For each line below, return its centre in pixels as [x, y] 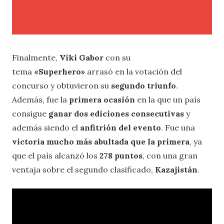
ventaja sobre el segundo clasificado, [83, 170]
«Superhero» [59, 72]
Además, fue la [40, 100]
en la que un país [169, 100]
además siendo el [46, 128]
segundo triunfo [143, 86]
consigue [30, 114]
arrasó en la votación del [133, 72]
